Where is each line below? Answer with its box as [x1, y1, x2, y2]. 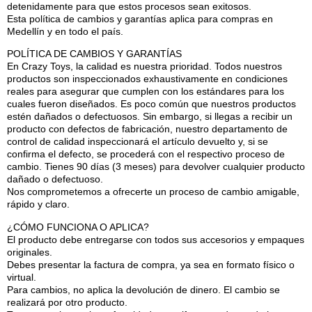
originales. [7, 246, 52, 258]
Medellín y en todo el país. [7, 25, 123, 37]
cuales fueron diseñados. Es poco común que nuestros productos [7, 98, 296, 110]
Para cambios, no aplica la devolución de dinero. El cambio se [7, 283, 280, 295]
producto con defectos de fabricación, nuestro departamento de [7, 123, 288, 135]
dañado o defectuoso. [7, 173, 103, 185]
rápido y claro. [7, 198, 70, 210]
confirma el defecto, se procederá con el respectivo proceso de [7, 148, 285, 160]
